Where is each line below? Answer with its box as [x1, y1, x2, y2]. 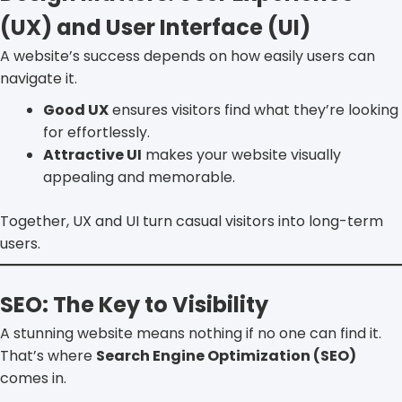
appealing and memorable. [43, 166, 235, 188]
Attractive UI [43, 144, 142, 165]
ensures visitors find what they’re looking [109, 99, 398, 120]
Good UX [43, 99, 109, 120]
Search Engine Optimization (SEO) [96, 345, 356, 366]
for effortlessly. [43, 121, 150, 143]
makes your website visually [142, 144, 341, 165]
